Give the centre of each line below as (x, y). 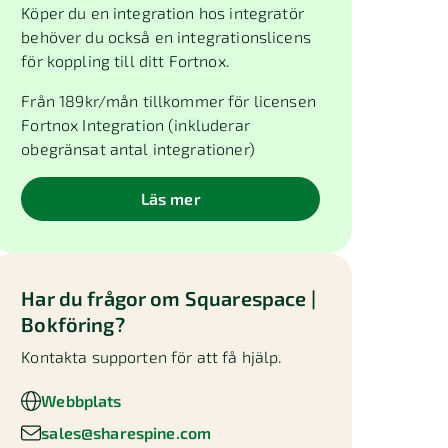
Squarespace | (250, 298)
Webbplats (81, 400)
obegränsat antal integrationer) (138, 148)
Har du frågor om (103, 298)
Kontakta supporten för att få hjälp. (152, 356)
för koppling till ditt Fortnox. (125, 60)
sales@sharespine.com (126, 432)
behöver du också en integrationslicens (166, 36)
